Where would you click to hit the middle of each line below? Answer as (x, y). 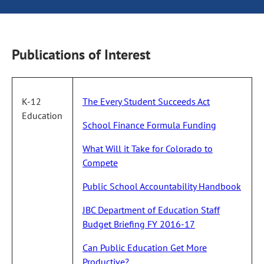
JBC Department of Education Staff (151, 209)
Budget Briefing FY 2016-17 (139, 224)
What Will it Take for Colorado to (148, 148)
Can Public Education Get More (145, 247)
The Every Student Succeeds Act (146, 101)
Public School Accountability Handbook (162, 186)
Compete (100, 162)
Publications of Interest (81, 54)
